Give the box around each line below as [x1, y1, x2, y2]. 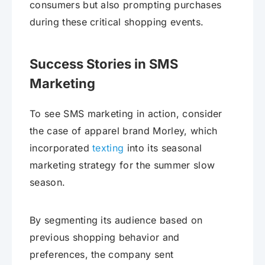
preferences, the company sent [30, 248, 174, 261]
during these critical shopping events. [30, 16, 204, 28]
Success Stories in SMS [30, 56, 178, 72]
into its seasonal [124, 142, 202, 154]
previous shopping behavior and [30, 231, 180, 244]
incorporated [30, 142, 93, 154]
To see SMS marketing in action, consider [30, 108, 222, 120]
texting [92, 142, 124, 154]
